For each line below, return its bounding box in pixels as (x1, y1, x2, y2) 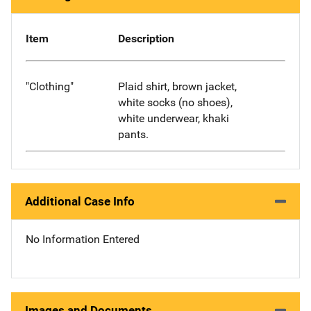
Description (117, 32, 174, 46)
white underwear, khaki (117, 111, 229, 125)
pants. (117, 127, 149, 141)
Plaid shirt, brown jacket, (117, 79, 237, 93)
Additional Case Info (25, 194, 135, 208)
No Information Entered (26, 232, 140, 246)
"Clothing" (26, 79, 74, 93)
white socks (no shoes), (117, 95, 233, 109)
